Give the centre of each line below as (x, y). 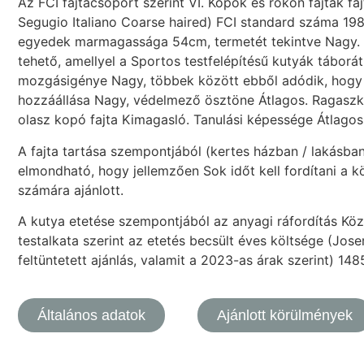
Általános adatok (91, 315)
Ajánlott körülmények (284, 315)
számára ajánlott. (71, 190)
